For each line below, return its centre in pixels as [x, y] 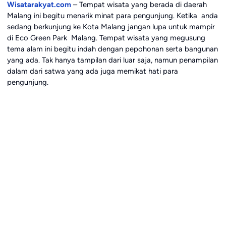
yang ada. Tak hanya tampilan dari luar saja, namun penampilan [112, 60]
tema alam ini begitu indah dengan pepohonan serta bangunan [112, 49]
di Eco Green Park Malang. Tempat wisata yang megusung [106, 38]
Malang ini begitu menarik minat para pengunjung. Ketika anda [112, 16]
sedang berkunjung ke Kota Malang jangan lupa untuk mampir [111, 27]
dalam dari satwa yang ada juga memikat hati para [92, 71]
